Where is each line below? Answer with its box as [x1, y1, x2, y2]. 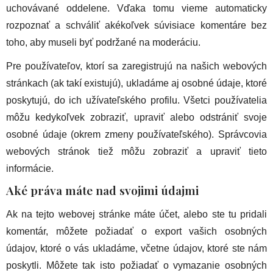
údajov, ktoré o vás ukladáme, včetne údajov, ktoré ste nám [6, 243, 267, 254]
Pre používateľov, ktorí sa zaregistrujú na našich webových [6, 60, 267, 71]
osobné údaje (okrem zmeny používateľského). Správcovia [6, 129, 267, 140]
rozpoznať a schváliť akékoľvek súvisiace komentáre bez [6, 20, 267, 31]
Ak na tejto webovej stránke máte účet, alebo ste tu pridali [6, 209, 267, 220]
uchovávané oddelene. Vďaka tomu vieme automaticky [6, 3, 267, 14]
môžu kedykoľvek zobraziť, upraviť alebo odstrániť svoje [6, 112, 267, 122]
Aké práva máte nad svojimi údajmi [6, 182, 199, 199]
